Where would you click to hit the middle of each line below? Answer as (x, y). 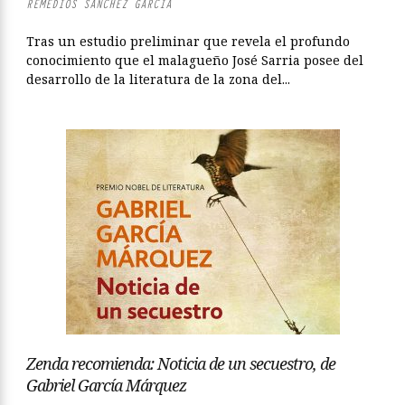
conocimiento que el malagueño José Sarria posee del (195, 60)
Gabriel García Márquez (106, 385)
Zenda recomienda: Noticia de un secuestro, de (181, 363)
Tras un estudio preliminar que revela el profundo (188, 41)
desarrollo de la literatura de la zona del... (158, 79)
